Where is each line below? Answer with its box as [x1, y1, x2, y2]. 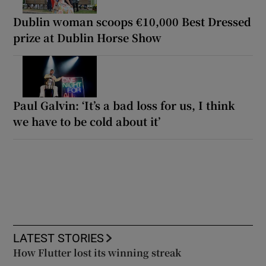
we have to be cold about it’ [13, 113, 161, 129]
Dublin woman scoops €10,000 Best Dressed [13, 13, 252, 29]
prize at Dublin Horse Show [13, 29, 162, 45]
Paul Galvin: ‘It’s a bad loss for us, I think [13, 97, 236, 113]
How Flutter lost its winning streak [13, 245, 182, 259]
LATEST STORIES [13, 232, 104, 244]
